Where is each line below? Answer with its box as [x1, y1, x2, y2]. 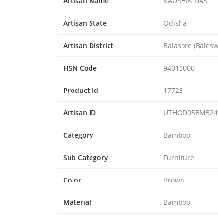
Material [63, 198, 91, 207]
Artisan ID [63, 108, 96, 117]
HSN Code [63, 63, 97, 73]
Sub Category [63, 153, 108, 162]
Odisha [163, 18, 187, 28]
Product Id [63, 86, 98, 95]
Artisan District [63, 41, 113, 50]
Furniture [163, 153, 194, 162]
